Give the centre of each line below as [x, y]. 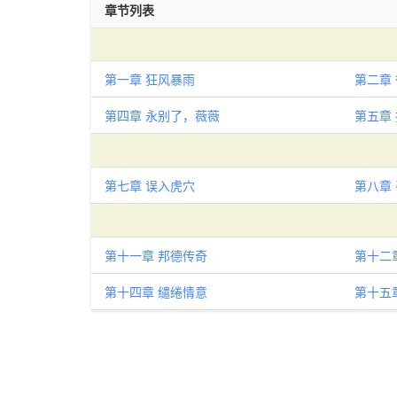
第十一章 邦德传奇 [156, 255]
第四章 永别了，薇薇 [162, 115]
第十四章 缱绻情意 [156, 292]
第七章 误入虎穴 [150, 185]
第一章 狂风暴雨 [150, 79]
